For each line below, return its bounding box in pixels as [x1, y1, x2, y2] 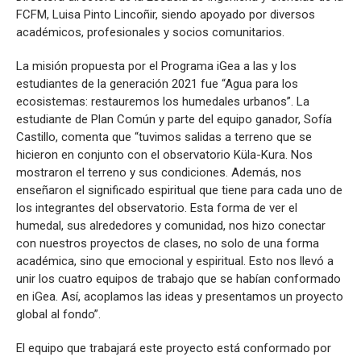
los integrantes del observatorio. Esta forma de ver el [16, 200, 297, 215]
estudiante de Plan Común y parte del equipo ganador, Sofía [16, 111, 332, 127]
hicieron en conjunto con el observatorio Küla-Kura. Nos [16, 147, 313, 162]
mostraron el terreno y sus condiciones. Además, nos [16, 164, 301, 180]
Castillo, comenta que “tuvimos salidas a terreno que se [16, 129, 312, 144]
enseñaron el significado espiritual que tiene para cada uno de [16, 182, 342, 197]
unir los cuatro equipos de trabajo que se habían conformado [16, 271, 341, 286]
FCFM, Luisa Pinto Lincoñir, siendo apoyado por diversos [16, 6, 315, 22]
